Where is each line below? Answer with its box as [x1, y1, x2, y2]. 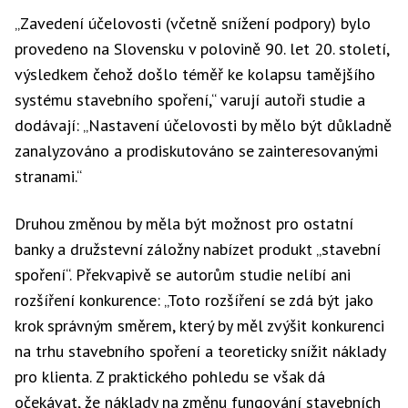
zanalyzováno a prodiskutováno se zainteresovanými [15, 140, 378, 161]
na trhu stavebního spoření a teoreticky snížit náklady [15, 341, 385, 362]
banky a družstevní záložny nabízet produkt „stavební [15, 239, 381, 260]
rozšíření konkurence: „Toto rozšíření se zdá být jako [15, 290, 373, 311]
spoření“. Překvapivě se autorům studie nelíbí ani [15, 264, 351, 285]
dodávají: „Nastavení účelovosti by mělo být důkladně [15, 115, 392, 136]
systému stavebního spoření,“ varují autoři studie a [15, 89, 365, 110]
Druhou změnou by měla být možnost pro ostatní [15, 213, 353, 234]
